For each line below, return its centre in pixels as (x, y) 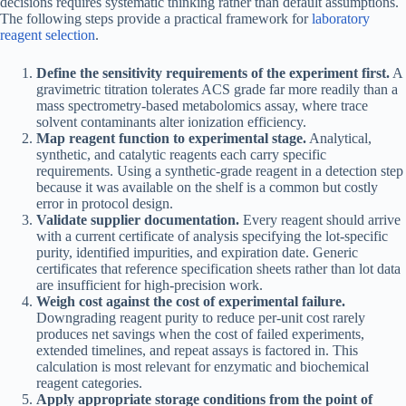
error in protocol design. (105, 204)
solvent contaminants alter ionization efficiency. (171, 122)
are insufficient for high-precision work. (150, 285)
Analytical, (339, 139)
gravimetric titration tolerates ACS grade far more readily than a (217, 90)
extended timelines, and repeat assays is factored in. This (197, 351)
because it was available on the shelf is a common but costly (207, 188)
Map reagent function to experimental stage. (171, 139)
